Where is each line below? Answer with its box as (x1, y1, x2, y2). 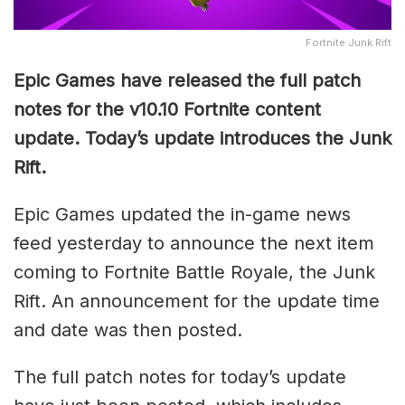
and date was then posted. (14, 318, 242, 341)
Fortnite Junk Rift (306, 35, 391, 49)
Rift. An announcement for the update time (14, 289, 380, 312)
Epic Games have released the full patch (14, 69, 361, 91)
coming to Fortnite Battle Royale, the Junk (14, 260, 375, 283)
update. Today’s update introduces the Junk (14, 127, 391, 149)
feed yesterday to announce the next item (14, 231, 374, 254)
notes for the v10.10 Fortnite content (14, 98, 321, 120)
